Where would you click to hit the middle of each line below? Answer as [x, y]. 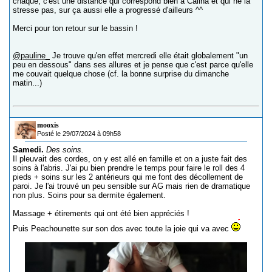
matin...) [27, 83]
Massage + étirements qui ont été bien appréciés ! [101, 214]
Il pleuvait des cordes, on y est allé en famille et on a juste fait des [130, 159]
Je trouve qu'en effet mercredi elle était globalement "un [149, 56]
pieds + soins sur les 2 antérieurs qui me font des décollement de [128, 177]
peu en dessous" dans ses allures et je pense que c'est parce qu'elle [133, 65]
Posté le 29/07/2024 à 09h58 [79, 134]
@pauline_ [31, 56]
